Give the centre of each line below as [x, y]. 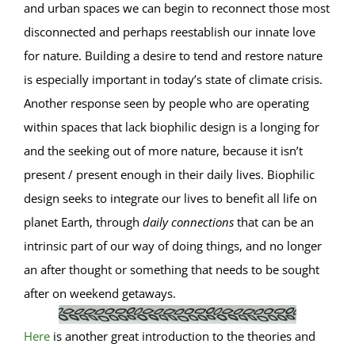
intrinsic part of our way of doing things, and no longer [173, 246]
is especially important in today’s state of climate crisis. [173, 80]
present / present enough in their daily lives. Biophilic [169, 175]
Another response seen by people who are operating [166, 103]
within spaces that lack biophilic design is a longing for [172, 127]
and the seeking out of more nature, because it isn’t [163, 151]
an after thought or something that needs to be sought [172, 270]
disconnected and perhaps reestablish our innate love [170, 32]
